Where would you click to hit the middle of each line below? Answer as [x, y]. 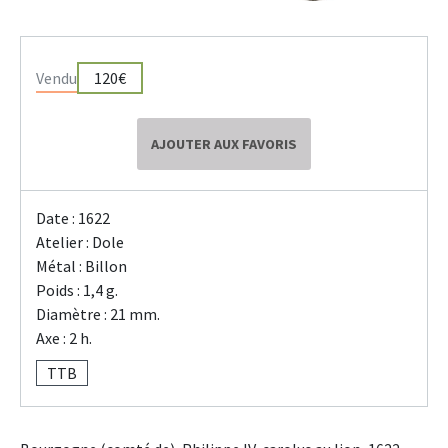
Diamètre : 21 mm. [98, 313]
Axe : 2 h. [64, 337]
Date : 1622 [73, 217]
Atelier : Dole [80, 241]
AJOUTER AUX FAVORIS [224, 143]
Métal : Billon [81, 265]
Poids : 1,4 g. [77, 289]
